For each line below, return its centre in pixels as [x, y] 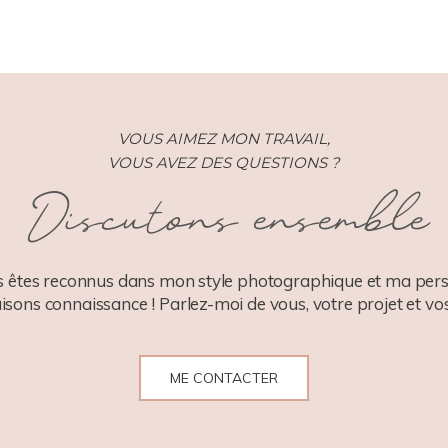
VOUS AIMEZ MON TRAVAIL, [224, 138]
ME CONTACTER [224, 377]
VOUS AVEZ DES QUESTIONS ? [224, 162]
